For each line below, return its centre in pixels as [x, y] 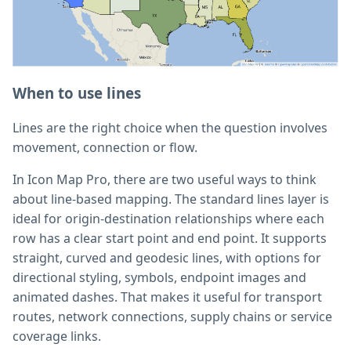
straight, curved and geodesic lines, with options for [167, 258]
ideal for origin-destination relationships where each [168, 219]
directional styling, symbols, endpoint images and [159, 278]
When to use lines [77, 92]
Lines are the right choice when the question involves [170, 128]
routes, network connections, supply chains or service [172, 317]
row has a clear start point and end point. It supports [170, 239]
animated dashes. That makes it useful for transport [167, 297]
